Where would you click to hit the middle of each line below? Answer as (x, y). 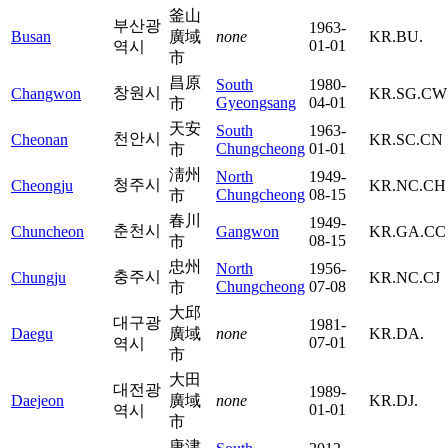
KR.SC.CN (406, 139)
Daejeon (37, 400)
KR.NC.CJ (404, 277)
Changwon (46, 93)
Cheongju (42, 185)
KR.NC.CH (407, 185)
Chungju (38, 277)
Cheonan (39, 139)
